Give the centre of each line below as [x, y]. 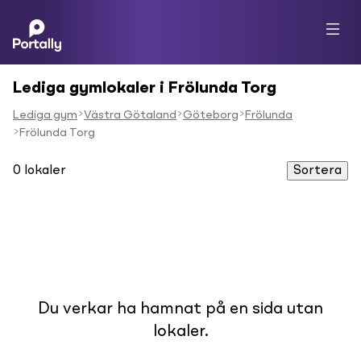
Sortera [317, 171]
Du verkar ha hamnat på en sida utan [180, 309]
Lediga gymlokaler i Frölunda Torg [145, 89]
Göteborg [211, 115]
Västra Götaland [130, 115]
